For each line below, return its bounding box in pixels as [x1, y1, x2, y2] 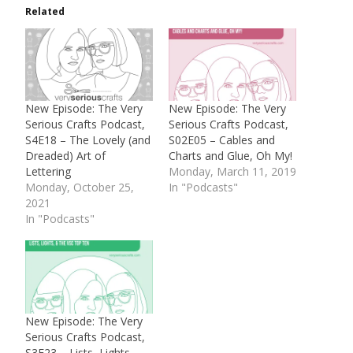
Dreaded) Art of [25, 148, 106, 164]
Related [25, 4, 65, 18]
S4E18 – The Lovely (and [25, 132, 150, 148]
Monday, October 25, [25, 180, 134, 195]
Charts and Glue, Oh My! [169, 148, 292, 164]
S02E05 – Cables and [169, 132, 275, 148]
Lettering [25, 164, 71, 180]
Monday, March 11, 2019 [169, 164, 296, 180]
